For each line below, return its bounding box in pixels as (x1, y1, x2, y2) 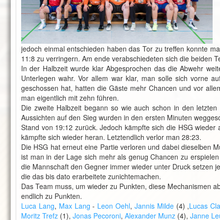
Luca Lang (21, 201, 55, 211)
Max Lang (58, 201, 90, 211)
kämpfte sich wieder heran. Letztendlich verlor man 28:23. (21, 132, 201, 142)
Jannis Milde (134, 201, 174, 211)
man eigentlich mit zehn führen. (21, 93, 119, 103)
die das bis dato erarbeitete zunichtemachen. (21, 171, 161, 181)
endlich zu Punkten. (21, 191, 82, 201)
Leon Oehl (97, 201, 131, 211)
